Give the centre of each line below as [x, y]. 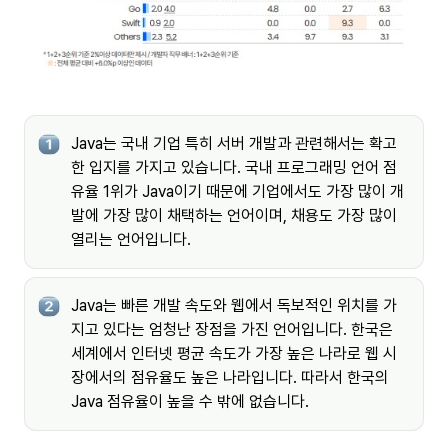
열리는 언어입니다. [131, 240]
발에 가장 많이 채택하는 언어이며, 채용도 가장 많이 [234, 216]
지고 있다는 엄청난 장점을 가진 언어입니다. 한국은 [232, 330]
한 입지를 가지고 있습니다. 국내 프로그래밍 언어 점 [234, 168]
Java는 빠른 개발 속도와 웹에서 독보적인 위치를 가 [234, 306]
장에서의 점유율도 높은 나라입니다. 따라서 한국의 [230, 378]
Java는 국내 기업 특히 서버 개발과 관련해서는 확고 [234, 144]
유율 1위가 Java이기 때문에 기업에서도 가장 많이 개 [237, 192]
